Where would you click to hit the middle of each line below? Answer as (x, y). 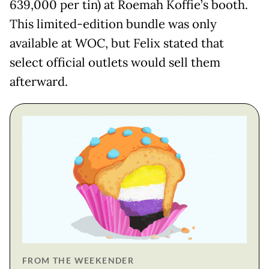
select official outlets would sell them (115, 63)
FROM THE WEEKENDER (78, 261)
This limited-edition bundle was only (113, 24)
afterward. (39, 82)
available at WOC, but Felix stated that (117, 44)
